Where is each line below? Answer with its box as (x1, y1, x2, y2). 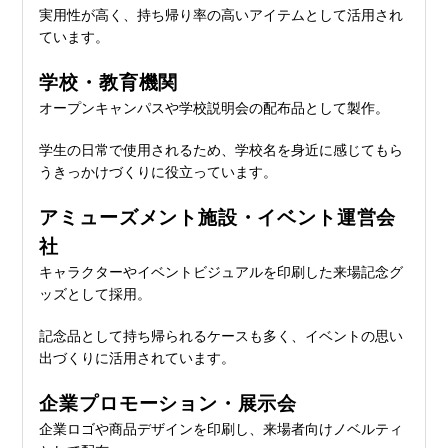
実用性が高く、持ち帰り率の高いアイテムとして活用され (39, 6, 404, 23)
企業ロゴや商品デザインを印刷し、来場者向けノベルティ (39, 420, 404, 437)
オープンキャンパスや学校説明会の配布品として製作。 (39, 99, 390, 116)
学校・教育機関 (39, 71, 179, 93)
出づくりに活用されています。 (39, 349, 236, 366)
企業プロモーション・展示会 (39, 392, 298, 414)
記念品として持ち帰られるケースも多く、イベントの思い (39, 327, 404, 344)
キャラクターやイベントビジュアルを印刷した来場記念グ (39, 263, 404, 280)
